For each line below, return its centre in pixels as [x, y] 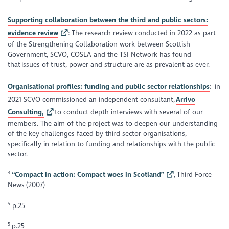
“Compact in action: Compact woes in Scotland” [88, 175]
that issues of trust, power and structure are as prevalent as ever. [111, 64]
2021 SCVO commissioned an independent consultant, [92, 100]
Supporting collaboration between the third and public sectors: [108, 20]
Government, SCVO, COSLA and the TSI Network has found [100, 54]
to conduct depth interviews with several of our [128, 112]
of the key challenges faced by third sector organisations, [97, 134]
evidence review [33, 33]
